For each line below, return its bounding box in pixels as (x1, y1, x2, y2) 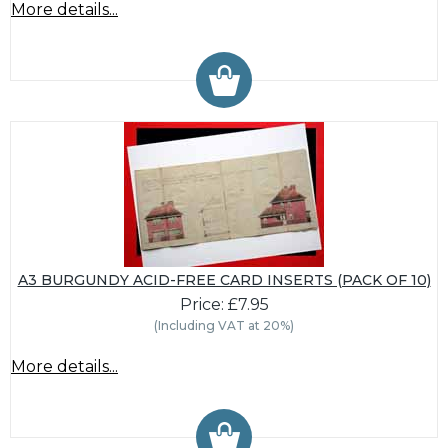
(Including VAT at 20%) (154, 318, 294, 334)
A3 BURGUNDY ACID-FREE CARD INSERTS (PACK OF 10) (17, 271, 431, 290)
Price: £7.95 (179, 295, 269, 315)
